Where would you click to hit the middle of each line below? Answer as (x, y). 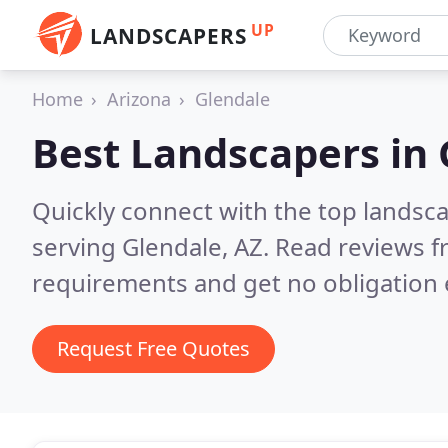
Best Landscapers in (235, 152)
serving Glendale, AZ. (153, 246)
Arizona (139, 99)
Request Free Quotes (153, 348)
